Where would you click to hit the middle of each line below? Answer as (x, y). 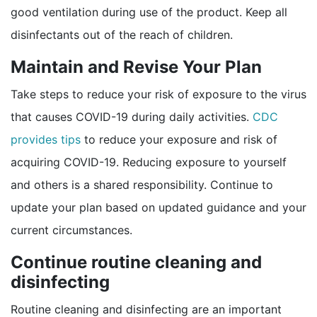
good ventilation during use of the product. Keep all (149, 12)
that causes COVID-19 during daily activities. (132, 116)
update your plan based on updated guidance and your (158, 207)
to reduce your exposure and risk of (181, 139)
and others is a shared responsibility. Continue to (142, 184)
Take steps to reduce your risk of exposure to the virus (158, 94)
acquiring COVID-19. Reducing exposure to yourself (149, 162)
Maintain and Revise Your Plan (136, 67)
